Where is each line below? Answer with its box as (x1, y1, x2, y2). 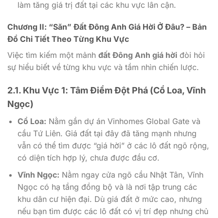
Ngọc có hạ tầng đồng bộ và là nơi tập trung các (17, 182, 197, 192)
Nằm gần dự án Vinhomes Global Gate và (46, 116, 200, 127)
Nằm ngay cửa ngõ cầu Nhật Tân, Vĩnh (59, 169, 203, 180)
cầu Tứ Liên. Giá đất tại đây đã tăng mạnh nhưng (17, 128, 197, 139)
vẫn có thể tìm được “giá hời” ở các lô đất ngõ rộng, (17, 141, 209, 151)
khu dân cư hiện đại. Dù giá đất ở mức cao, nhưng (17, 194, 202, 204)
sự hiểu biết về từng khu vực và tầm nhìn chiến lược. (7, 62, 199, 73)
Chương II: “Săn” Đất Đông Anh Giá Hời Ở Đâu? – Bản (7, 22, 207, 32)
